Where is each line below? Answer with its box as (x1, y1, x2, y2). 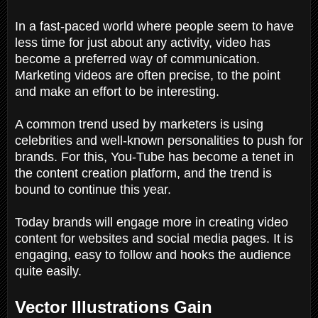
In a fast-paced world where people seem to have (15, 18, 294, 33)
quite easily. (15, 263, 85, 278)
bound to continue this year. (15, 182, 175, 197)
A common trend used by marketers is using (15, 116, 263, 131)
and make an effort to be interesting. (15, 84, 223, 99)
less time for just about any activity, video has (15, 35, 270, 50)
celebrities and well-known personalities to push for (15, 133, 303, 148)
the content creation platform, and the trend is (15, 165, 272, 180)
